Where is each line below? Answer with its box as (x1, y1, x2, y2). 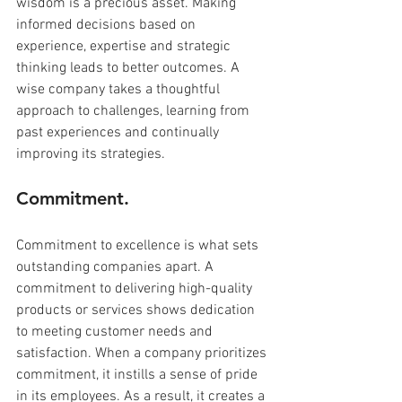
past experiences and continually (16, 123, 223, 142)
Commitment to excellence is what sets (16, 236, 262, 255)
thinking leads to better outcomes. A (16, 58, 243, 77)
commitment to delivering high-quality (16, 279, 256, 298)
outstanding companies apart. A (16, 258, 217, 276)
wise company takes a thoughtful (16, 80, 223, 99)
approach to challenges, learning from (16, 101, 253, 120)
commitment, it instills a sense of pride (16, 365, 261, 384)
